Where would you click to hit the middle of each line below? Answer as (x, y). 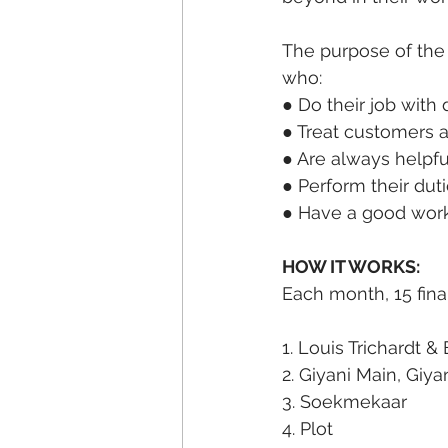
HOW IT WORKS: (351, 266)
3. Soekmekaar (344, 401)
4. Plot (307, 428)
